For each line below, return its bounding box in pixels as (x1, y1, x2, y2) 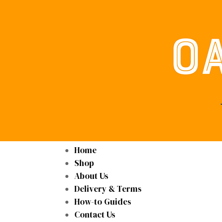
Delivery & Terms (74, 182, 142, 195)
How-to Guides (74, 195, 132, 208)
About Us (74, 169, 109, 182)
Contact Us (74, 208, 116, 221)
